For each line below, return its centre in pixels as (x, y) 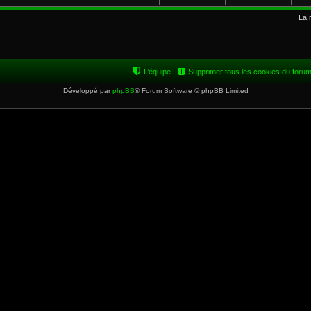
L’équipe (157, 71)
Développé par (87, 90)
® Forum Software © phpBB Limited (191, 90)
